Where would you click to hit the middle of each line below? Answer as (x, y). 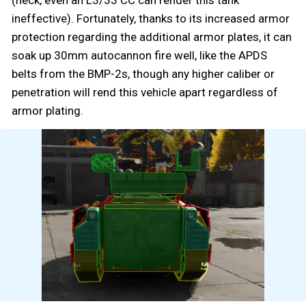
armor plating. (47, 110)
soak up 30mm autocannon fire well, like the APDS (139, 55)
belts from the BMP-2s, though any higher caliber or (143, 73)
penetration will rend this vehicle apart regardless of (145, 92)
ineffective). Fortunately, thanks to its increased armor (151, 18)
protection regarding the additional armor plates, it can (152, 37)
